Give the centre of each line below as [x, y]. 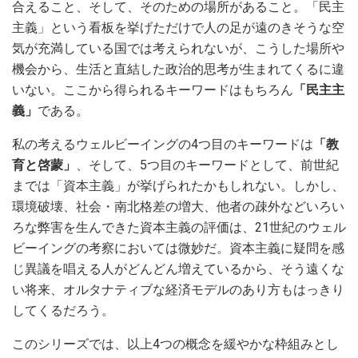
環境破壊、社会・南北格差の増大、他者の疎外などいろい [178, 206]
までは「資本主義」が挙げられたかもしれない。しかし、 [178, 185]
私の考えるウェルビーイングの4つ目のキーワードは [163, 144]
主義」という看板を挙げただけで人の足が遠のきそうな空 [178, 27]
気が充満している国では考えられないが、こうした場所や [178, 48]
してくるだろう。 [63, 310]
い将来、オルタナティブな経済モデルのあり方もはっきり [178, 289]
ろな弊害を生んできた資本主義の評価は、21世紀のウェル [179, 227]
